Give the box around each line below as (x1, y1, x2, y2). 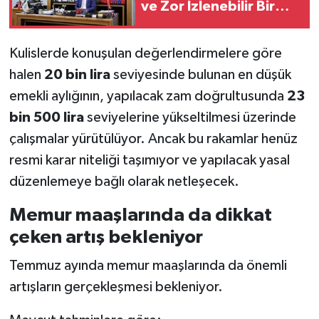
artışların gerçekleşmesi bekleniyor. (9, 279, 223, 294)
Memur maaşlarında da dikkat (9, 206, 272, 225)
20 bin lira (43, 68, 110, 83)
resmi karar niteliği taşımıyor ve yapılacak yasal (9, 153, 290, 168)
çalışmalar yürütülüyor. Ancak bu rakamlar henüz (9, 132, 298, 147)
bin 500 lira (9, 110, 84, 125)
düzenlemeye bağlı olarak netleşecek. (9, 174, 239, 189)
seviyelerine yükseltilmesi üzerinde (83, 110, 296, 125)
